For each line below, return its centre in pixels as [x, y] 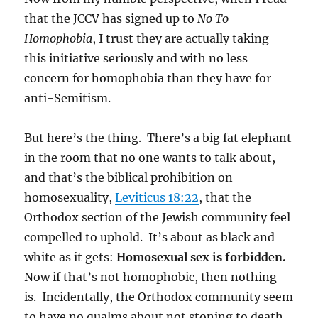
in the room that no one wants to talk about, [150, 157]
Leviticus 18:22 [157, 197]
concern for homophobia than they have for [148, 78]
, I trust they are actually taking [181, 38]
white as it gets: [71, 257]
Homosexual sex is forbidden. [202, 257]
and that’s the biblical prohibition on [129, 177]
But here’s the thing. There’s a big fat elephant [158, 137]
